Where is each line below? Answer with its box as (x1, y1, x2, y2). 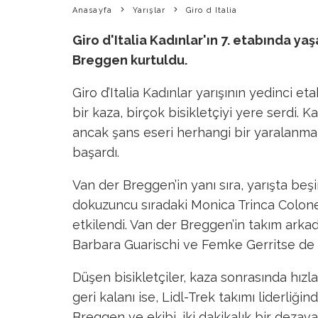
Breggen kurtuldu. (72, 53, 187, 67)
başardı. (72, 145, 119, 160)
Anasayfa (72, 6, 112, 15)
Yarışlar (133, 6, 165, 15)
